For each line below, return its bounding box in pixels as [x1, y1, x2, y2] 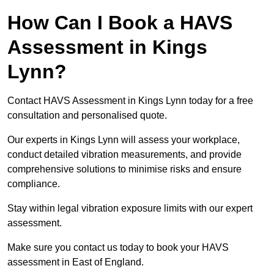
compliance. [7, 179, 60, 190]
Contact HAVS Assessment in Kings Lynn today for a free [7, 95, 253, 106]
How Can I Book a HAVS [7, 12, 232, 34]
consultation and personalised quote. [7, 110, 169, 121]
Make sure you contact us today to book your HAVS [7, 242, 229, 253]
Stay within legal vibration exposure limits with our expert [7, 203, 253, 214]
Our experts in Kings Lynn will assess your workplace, [7, 135, 240, 146]
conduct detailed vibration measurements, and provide [7, 149, 242, 160]
